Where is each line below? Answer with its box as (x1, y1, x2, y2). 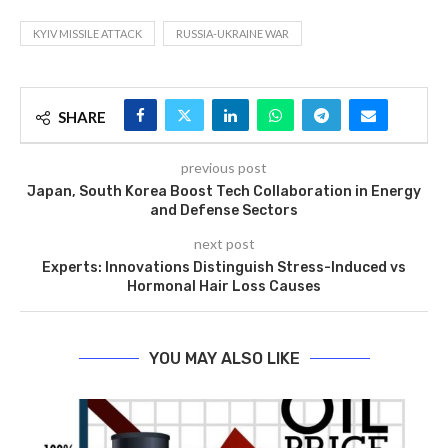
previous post (181, 159, 267, 176)
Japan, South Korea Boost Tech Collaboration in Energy (27, 183, 421, 200)
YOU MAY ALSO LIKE (148, 349, 300, 368)
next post (193, 235, 255, 252)
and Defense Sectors (150, 202, 298, 219)
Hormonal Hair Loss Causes (127, 278, 321, 295)
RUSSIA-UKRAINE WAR (176, 27, 289, 40)
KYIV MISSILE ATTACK (33, 27, 142, 40)
